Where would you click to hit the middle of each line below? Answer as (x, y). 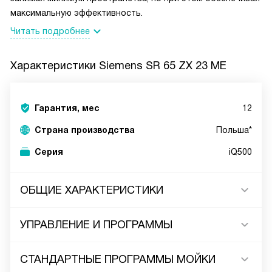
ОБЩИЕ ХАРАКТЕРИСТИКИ (92, 190)
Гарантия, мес (67, 108)
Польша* (234, 130)
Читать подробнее (50, 31)
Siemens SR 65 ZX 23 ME (163, 66)
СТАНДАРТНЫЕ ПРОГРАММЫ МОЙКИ (118, 259)
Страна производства (85, 130)
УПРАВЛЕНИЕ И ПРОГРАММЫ (96, 225)
